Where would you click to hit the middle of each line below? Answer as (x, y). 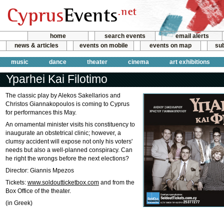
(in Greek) (19, 203)
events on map (170, 46)
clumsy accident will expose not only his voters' (69, 141)
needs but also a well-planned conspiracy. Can (69, 150)
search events (125, 36)
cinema (138, 62)
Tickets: (16, 182)
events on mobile (103, 46)
